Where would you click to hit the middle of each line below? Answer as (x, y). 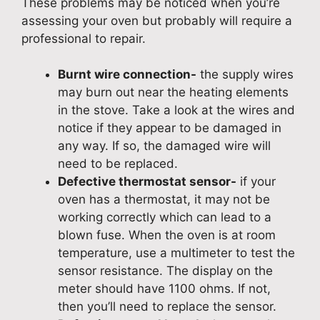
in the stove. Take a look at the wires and (176, 110)
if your (256, 182)
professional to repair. (84, 38)
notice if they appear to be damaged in (170, 128)
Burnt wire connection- (127, 75)
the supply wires (245, 75)
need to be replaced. (118, 164)
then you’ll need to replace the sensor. (167, 307)
